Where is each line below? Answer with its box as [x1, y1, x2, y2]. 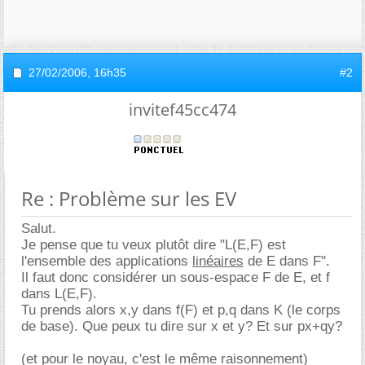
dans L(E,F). [21, 286, 97, 301]
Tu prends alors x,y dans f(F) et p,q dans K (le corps [21, 302, 341, 318]
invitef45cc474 [129, 99, 236, 121]
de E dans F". [244, 253, 330, 269]
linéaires [192, 253, 244, 269]
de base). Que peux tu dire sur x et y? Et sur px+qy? [21, 319, 342, 334]
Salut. [21, 221, 56, 236]
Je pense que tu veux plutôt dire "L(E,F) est [21, 237, 286, 253]
